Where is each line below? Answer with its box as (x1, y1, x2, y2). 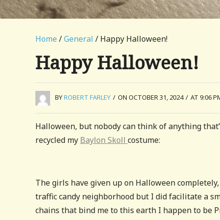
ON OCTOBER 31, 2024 (118, 93, 183, 102)
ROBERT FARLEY (64, 93, 110, 102)
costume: (128, 134, 160, 145)
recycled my (35, 134, 80, 145)
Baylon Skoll (80, 134, 128, 145)
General (64, 33, 93, 44)
